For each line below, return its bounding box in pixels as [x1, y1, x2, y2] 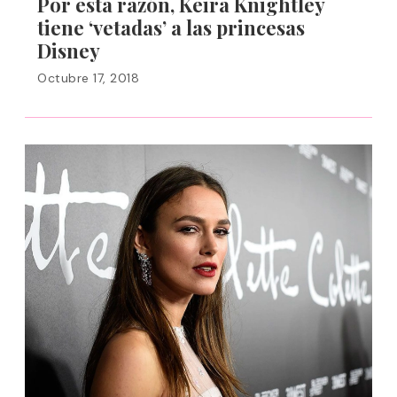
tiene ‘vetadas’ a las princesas [37, 14, 305, 41]
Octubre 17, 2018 [37, 70, 139, 86]
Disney [37, 37, 100, 64]
